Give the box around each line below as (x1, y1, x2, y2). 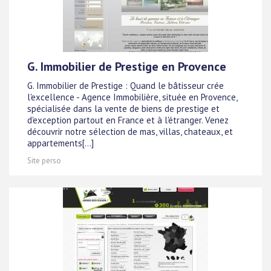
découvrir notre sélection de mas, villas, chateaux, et (27, 126, 233, 138)
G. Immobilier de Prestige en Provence (27, 59, 226, 74)
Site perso (27, 155, 61, 166)
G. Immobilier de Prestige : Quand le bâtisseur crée (27, 80, 224, 92)
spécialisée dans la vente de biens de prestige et (27, 103, 220, 115)
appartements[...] (27, 137, 94, 149)
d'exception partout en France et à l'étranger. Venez (27, 114, 229, 126)
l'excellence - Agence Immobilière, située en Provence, (27, 91, 237, 103)
